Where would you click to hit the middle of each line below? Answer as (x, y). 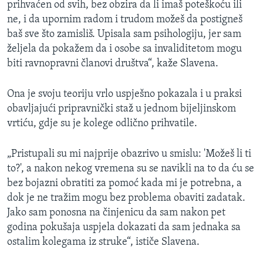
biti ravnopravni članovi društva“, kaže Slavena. (113, 63)
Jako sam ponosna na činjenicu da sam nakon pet (116, 213)
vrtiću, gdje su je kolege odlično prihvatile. (102, 123)
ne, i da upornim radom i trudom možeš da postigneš (125, 19)
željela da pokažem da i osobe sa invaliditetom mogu (124, 49)
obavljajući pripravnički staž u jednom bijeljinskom (122, 109)
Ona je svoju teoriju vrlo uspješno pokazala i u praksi (124, 94)
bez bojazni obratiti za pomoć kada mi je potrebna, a (124, 183)
